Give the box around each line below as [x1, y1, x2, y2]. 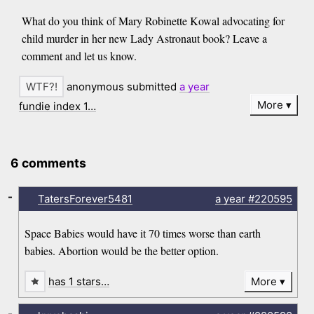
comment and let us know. [21, 48, 137, 64]
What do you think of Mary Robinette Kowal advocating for [21, 13, 285, 29]
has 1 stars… [48, 275, 110, 289]
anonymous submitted [64, 80, 180, 94]
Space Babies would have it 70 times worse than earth [25, 226, 261, 241]
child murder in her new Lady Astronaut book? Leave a [21, 31, 267, 46]
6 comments [11, 156, 87, 171]
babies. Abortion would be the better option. [25, 243, 219, 259]
